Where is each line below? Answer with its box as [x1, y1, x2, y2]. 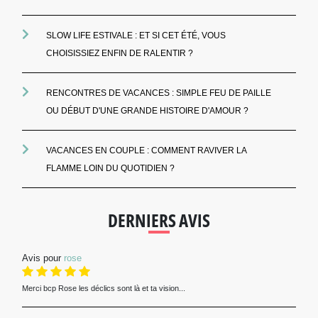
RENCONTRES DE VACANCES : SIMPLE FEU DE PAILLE [45, 89, 271, 99]
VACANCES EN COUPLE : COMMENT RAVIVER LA [45, 146, 246, 157]
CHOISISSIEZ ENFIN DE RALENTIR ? [45, 49, 193, 60]
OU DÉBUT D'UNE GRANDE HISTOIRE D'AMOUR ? [45, 106, 248, 117]
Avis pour [21, 253, 64, 265]
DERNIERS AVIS [108, 209, 210, 234]
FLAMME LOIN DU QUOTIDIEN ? [45, 164, 175, 175]
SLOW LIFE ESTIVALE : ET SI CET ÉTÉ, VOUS [45, 31, 226, 42]
